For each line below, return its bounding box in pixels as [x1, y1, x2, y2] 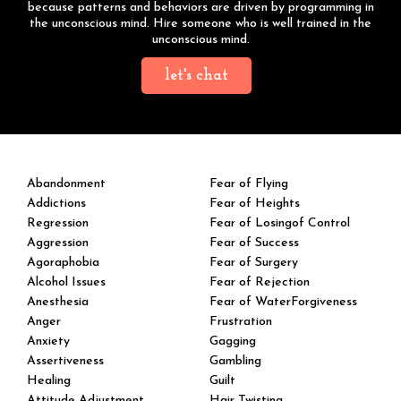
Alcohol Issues [27, 276, 106, 290]
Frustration [209, 315, 272, 329]
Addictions [27, 197, 86, 211]
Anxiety [27, 335, 70, 349]
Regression [27, 217, 89, 231]
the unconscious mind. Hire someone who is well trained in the [30, 17, 371, 31]
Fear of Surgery [209, 256, 298, 270]
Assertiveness [27, 354, 104, 369]
